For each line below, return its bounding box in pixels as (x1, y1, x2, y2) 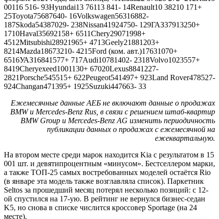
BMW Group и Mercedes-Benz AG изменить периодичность (21, 116, 215, 125)
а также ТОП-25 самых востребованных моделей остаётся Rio (4, 168, 211, 177)
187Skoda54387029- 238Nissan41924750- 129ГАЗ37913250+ (4, 21, 200, 29)
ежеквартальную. (155, 134, 215, 143)
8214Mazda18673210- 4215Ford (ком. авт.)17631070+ (4, 47, 177, 56)
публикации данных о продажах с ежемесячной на (47, 125, 215, 134)
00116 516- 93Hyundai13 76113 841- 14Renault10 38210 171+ (4, 3, 202, 12)
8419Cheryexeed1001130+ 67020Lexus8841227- (4, 65, 158, 73)
